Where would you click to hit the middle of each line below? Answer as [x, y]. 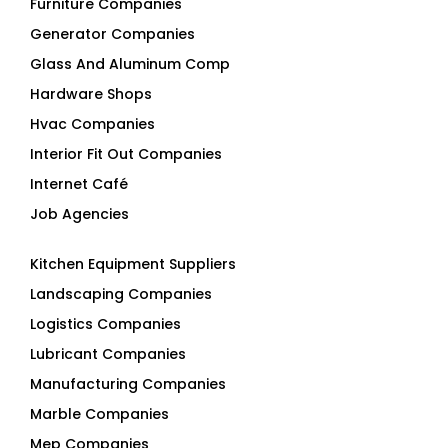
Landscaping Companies [121, 294]
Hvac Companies [92, 124]
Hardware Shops [91, 94]
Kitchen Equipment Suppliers [133, 264]
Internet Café [79, 184]
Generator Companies [112, 34]
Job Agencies [79, 214]
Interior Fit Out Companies [126, 154]
